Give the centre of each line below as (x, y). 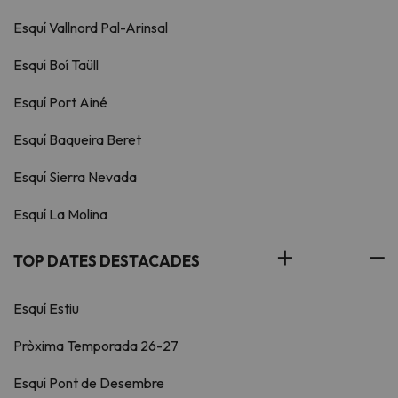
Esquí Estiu (46, 309)
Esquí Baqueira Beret (77, 140)
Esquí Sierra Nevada (75, 177)
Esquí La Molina (60, 215)
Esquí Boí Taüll (56, 65)
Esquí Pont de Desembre (89, 383)
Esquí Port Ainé (60, 103)
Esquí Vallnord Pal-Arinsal (91, 28)
